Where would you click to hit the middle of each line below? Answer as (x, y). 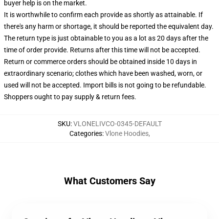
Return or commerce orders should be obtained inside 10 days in (100, 62)
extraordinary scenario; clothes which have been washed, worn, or (103, 73)
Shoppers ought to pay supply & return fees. (70, 97)
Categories (86, 133)
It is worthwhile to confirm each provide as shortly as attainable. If (103, 15)
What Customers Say (109, 181)
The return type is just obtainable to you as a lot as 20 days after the (106, 38)
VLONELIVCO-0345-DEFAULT (117, 124)
